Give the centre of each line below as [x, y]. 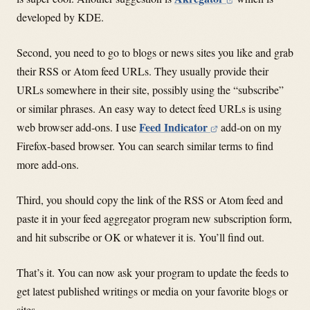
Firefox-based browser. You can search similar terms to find [145, 145]
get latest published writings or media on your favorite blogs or [152, 291]
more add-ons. [48, 164]
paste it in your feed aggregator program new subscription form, [154, 218]
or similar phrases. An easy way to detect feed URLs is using [149, 108]
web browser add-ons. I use [78, 127]
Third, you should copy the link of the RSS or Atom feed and [150, 199]
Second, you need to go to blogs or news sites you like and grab [155, 52]
